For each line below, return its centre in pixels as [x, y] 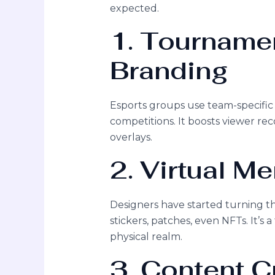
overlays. [131, 137]
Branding [168, 70]
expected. [134, 8]
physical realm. [146, 236]
